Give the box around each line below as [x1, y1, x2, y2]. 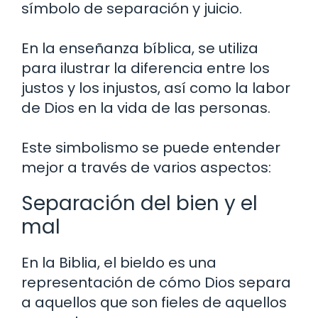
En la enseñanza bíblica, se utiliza [21, 38, 258, 58]
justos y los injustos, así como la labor [21, 77, 290, 98]
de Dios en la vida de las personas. [21, 97, 270, 118]
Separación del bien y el [21, 189, 258, 217]
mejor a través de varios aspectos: [21, 157, 271, 177]
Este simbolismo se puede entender [21, 137, 280, 158]
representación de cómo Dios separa [21, 272, 291, 292]
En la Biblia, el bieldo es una [21, 252, 216, 273]
